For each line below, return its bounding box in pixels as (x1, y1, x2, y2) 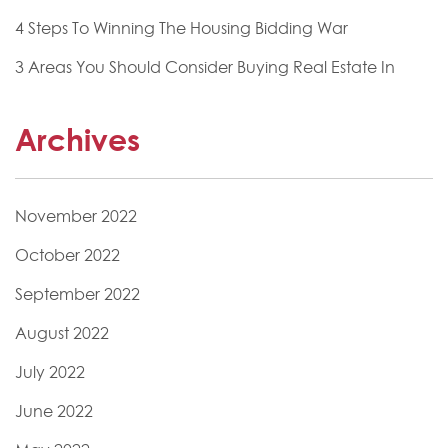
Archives (15, 121, 140, 159)
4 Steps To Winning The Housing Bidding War (15, 18, 348, 39)
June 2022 (15, 401, 93, 422)
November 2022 (15, 206, 137, 227)
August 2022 (15, 323, 109, 344)
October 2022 (15, 245, 120, 266)
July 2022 (15, 362, 85, 383)
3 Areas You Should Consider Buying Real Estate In (15, 57, 395, 78)
